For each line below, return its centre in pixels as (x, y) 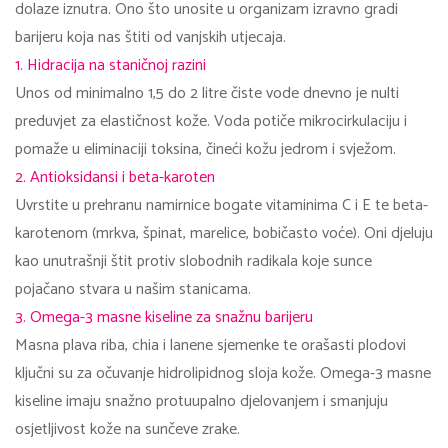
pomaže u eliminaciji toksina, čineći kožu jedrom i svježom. (205, 150)
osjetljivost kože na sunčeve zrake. (127, 430)
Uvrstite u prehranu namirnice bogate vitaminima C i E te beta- (221, 206)
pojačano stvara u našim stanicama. (133, 290)
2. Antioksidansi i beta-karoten (115, 178)
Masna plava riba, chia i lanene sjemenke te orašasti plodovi (210, 346)
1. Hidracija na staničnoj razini (110, 66)
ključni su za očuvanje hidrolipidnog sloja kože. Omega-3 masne (223, 374)
